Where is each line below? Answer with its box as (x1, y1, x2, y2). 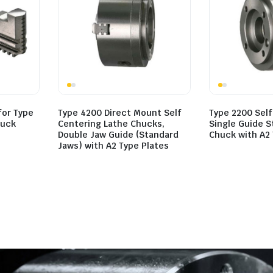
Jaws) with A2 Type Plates (58, 140, 169, 151)
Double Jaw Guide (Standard (58, 129, 179, 140)
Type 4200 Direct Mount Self (58, 107, 182, 118)
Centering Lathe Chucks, (58, 118, 165, 129)
